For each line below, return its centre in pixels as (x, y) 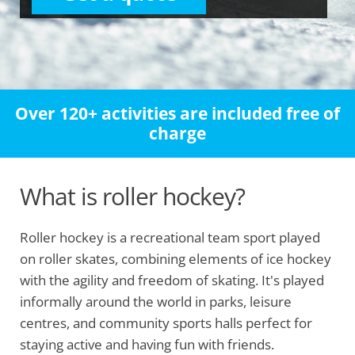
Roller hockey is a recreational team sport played (170, 237)
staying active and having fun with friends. (147, 344)
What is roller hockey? (132, 196)
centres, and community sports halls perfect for (166, 323)
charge (177, 133)
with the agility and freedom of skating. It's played (172, 280)
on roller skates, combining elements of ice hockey (176, 259)
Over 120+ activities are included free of (177, 113)
